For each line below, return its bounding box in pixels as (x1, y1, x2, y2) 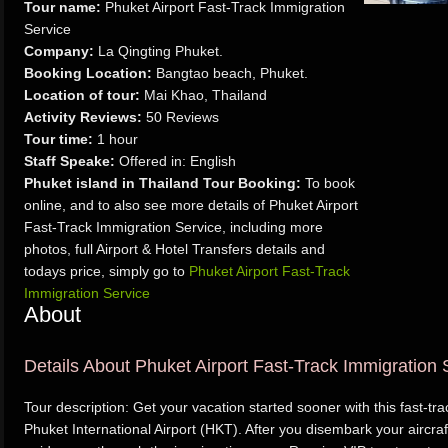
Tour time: (24, 131, 93, 147)
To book (301, 175, 355, 191)
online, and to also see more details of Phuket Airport (24, 197, 358, 213)
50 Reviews (142, 109, 219, 125)
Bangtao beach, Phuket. (152, 65, 308, 81)
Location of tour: (24, 87, 140, 103)
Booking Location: (24, 65, 152, 81)
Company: (24, 43, 94, 59)
